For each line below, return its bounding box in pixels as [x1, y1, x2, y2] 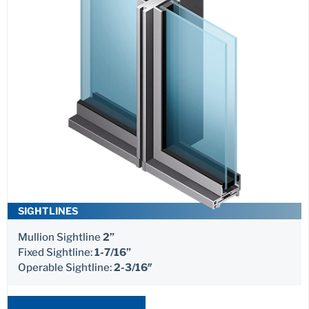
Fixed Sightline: [18, 246, 94, 259]
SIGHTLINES [18, 205, 78, 217]
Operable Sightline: [18, 261, 114, 275]
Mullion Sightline [18, 231, 101, 244]
